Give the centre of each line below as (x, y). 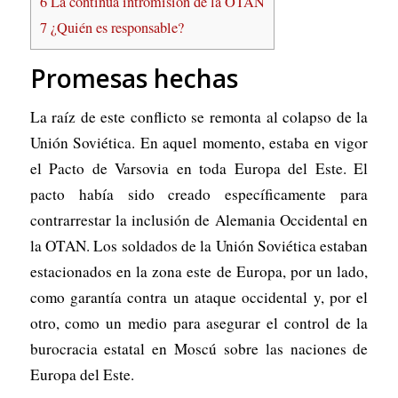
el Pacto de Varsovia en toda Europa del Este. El (199, 169)
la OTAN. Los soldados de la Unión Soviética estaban (199, 246)
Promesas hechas (134, 78)
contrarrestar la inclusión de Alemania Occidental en (199, 220)
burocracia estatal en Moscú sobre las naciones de (199, 349)
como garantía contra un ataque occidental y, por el (199, 298)
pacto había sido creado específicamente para (199, 195)
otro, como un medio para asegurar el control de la (199, 323)
